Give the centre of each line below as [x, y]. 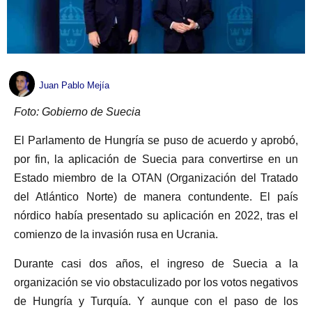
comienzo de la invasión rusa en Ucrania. [116, 235]
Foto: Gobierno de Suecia [77, 112]
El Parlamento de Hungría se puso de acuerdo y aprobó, [156, 141]
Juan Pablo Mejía [74, 86]
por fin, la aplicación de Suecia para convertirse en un [156, 159]
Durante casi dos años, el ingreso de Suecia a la [156, 263]
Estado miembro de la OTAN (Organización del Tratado [156, 178]
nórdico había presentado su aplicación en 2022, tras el [156, 216]
